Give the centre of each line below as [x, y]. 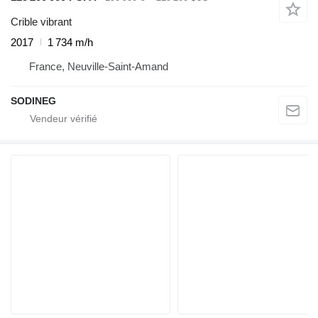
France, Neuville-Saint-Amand [99, 66]
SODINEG [33, 100]
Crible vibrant [41, 21]
